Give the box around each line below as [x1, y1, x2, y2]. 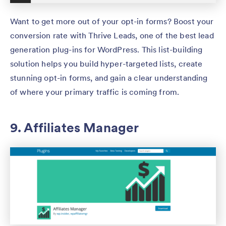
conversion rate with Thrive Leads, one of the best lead [10, 30, 214, 40]
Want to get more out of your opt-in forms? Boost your [10, 16, 214, 26]
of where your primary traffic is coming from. [10, 86, 180, 97]
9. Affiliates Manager [10, 119, 139, 136]
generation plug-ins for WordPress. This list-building [10, 44, 203, 54]
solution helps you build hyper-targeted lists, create [10, 58, 203, 69]
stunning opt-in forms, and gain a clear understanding [10, 72, 208, 83]
